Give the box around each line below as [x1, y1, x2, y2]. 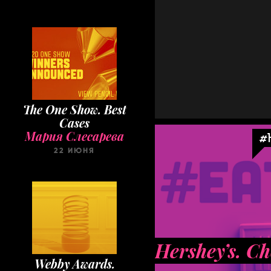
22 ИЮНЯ [54, 146, 95, 155]
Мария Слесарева [25, 128, 124, 144]
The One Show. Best [22, 102, 126, 117]
